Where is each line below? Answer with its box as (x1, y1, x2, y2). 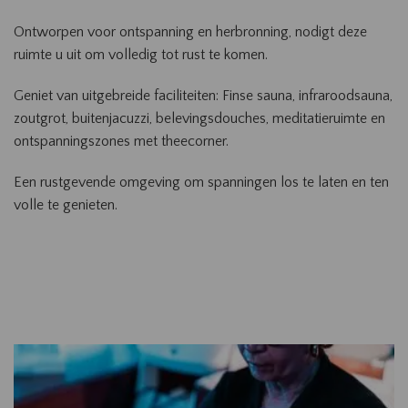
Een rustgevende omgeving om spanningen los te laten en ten (14, 173, 389, 190)
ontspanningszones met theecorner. (14, 132, 229, 149)
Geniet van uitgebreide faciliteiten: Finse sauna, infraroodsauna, (14, 87, 393, 104)
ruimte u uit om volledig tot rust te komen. (14, 46, 268, 63)
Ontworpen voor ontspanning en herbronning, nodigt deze (14, 23, 367, 40)
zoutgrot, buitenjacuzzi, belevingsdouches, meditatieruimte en (14, 109, 385, 127)
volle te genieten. (14, 196, 117, 213)
